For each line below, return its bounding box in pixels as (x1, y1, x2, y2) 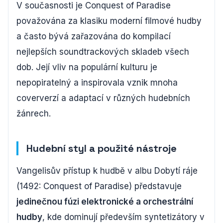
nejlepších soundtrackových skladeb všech (16, 46, 189, 57)
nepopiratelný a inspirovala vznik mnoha (16, 77, 178, 88)
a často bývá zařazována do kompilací (16, 31, 171, 41)
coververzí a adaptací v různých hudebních (16, 93, 190, 103)
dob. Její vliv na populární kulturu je (16, 62, 157, 72)
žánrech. (16, 108, 51, 118)
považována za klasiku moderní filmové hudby (16, 15, 202, 26)
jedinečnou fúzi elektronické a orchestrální (16, 196, 193, 207)
